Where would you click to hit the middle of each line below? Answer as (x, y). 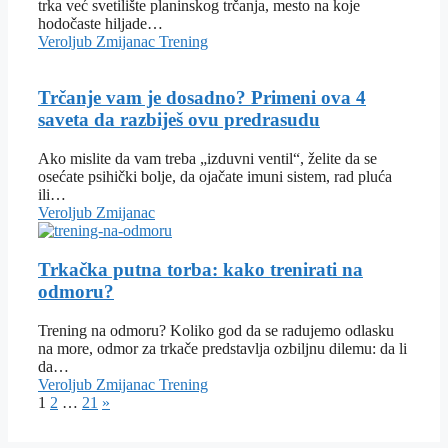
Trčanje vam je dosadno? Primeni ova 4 (202, 98)
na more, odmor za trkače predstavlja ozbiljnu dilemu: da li (222, 348)
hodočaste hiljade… (100, 23)
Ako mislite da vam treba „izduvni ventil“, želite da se (207, 159)
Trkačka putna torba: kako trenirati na (200, 269)
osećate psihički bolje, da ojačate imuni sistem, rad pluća (215, 177)
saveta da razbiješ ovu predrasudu (179, 120)
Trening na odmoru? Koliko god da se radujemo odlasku (216, 330)
